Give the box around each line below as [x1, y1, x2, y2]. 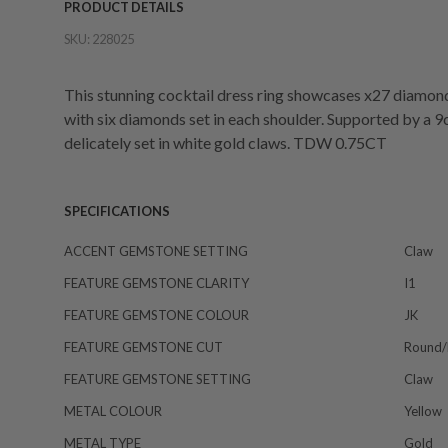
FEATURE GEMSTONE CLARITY [64, 275, 249, 291]
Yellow [404, 403, 442, 419]
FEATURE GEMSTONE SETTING [64, 371, 251, 387]
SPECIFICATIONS [64, 203, 170, 219]
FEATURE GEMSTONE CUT [64, 339, 223, 355]
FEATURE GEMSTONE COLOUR [64, 307, 249, 323]
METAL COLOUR [64, 403, 162, 419]
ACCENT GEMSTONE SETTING [64, 243, 248, 259]
